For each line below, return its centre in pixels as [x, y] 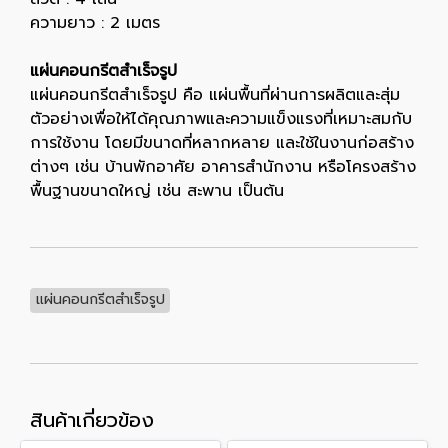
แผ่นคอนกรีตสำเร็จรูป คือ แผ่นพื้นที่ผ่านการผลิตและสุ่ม [215, 95]
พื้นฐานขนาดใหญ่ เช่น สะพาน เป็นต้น [157, 191]
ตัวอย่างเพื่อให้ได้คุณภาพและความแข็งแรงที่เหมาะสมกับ [221, 119]
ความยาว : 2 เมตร [95, 23]
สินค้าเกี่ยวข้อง [92, 420]
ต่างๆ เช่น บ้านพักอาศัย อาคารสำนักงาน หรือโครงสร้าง [223, 167]
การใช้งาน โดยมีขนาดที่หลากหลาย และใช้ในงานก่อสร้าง [222, 143]
